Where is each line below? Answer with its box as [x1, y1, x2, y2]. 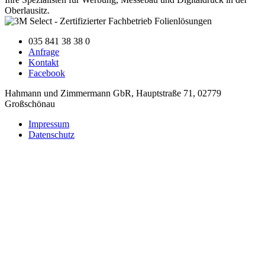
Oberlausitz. [5, 5, 50, 15]
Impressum [28, 118, 69, 129]
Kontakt [28, 57, 59, 67]
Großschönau [5, 98, 55, 109]
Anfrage [28, 46, 59, 57]
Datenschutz [28, 129, 75, 140]
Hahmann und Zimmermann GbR [5, 88, 131, 98]
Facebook [28, 67, 65, 78]
